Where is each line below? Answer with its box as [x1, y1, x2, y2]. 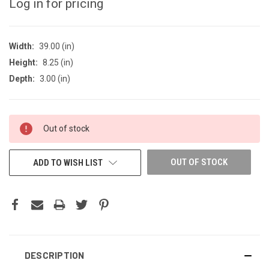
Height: [9, 57, 38, 67]
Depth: [9, 73, 35, 83]
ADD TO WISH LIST [32, 157, 103, 168]
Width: [9, 41, 34, 51]
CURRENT [9, 117, 43, 127]
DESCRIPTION [24, 249, 85, 261]
